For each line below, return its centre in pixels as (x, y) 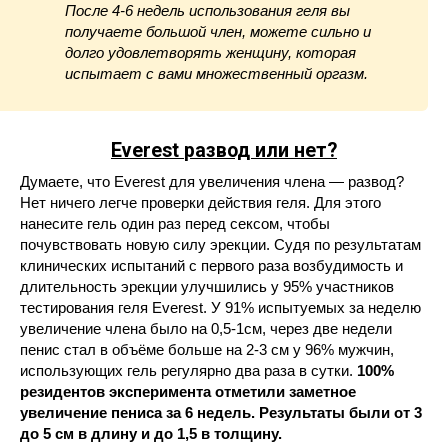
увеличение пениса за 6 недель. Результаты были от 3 (221, 412)
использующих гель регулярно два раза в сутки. (188, 370)
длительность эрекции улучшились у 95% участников (207, 286)
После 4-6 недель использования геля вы (207, 10)
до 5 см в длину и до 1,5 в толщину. (151, 433)
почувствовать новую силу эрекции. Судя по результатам (220, 244)
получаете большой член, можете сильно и (218, 31)
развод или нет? (260, 151)
